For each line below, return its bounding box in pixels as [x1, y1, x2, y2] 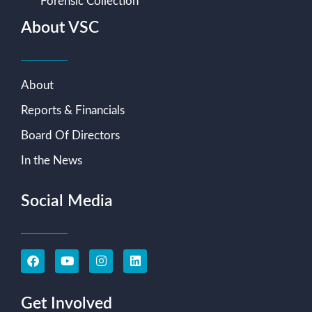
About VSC [21, 19, 99, 36]
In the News [21, 154, 82, 166]
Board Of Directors [21, 129, 120, 141]
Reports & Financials [21, 104, 125, 116]
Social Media [21, 192, 113, 209]
